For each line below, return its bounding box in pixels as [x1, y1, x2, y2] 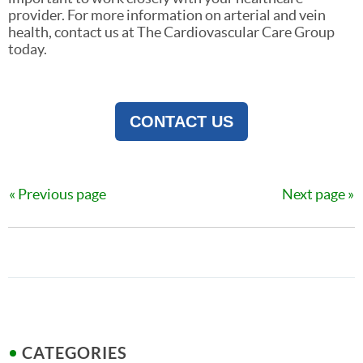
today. [8, 41, 47, 58]
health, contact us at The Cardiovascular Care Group [8, 23, 335, 41]
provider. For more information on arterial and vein [8, 6, 326, 24]
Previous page [18, 186, 106, 203]
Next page [282, 186, 345, 203]
